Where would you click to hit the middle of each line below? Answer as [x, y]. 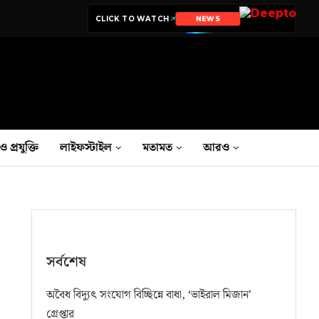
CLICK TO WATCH [132, 19]
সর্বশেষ [67, 262]
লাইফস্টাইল [86, 147]
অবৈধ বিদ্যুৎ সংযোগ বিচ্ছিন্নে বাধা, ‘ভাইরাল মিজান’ [149, 295]
